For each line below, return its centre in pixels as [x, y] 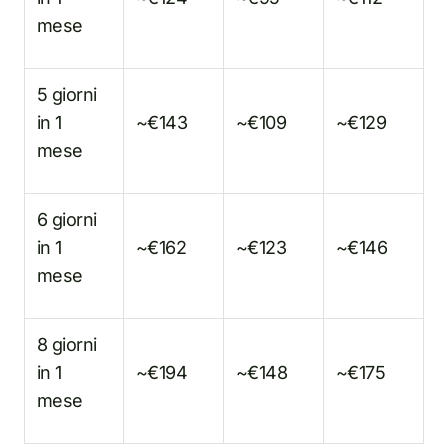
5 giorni [67, 94]
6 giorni [67, 219]
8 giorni [67, 344]
